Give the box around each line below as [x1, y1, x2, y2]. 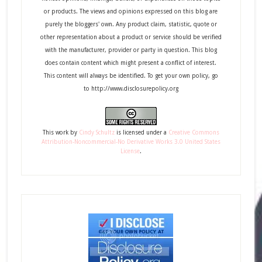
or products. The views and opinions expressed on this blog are [44, 8, 218, 15]
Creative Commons [168, 129, 219, 136]
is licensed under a [114, 129, 168, 136]
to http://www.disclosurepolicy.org [83, 85, 178, 92]
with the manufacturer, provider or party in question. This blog [44, 46, 217, 53]
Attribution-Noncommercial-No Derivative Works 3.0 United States [41, 138, 220, 145]
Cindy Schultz [78, 129, 115, 136]
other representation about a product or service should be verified [40, 33, 222, 40]
